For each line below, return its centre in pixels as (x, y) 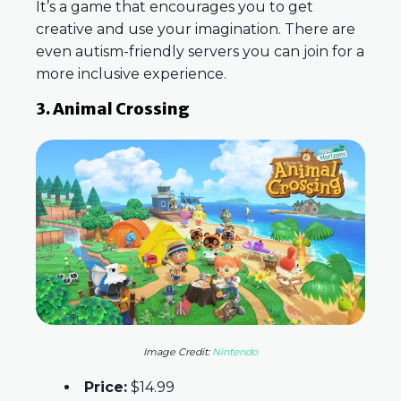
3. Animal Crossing (113, 109)
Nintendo (235, 352)
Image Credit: (178, 352)
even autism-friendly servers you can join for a (200, 52)
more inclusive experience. (131, 74)
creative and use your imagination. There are (196, 30)
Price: (106, 388)
